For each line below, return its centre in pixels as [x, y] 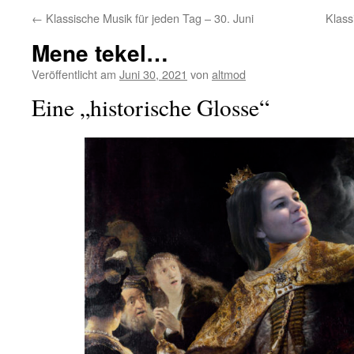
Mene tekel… [100, 53]
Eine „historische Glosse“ [151, 107]
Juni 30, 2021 [153, 74]
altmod [229, 74]
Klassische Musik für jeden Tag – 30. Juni [148, 18]
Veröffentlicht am [74, 74]
